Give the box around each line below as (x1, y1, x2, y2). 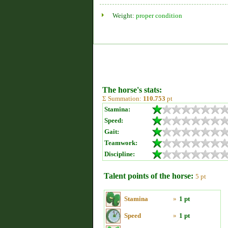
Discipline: (104, 150, 135, 158)
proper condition (136, 12, 182, 19)
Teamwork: (104, 139, 137, 147)
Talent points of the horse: (104, 172, 193, 180)
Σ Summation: (102, 95, 143, 102)
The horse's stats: (102, 85, 162, 94)
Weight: (112, 12, 136, 19)
